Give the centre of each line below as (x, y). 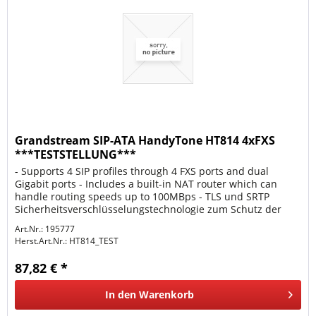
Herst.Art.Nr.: (41, 241)
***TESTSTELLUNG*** (76, 155)
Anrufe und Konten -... (68, 222)
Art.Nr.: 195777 (45, 229)
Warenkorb (167, 295)
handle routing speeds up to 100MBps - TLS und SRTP (142, 197)
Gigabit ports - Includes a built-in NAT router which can (146, 184)
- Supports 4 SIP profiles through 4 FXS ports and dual (142, 171)
